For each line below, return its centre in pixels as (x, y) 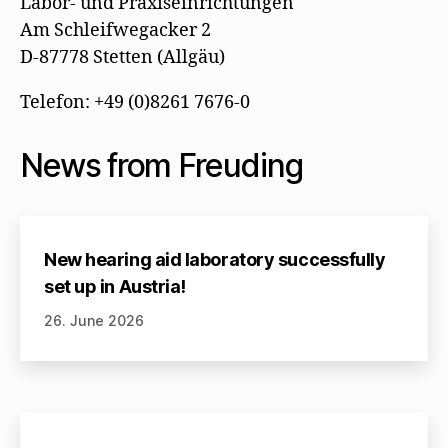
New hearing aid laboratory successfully (215, 259)
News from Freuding (162, 165)
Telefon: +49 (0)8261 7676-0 (135, 102)
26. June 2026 (94, 320)
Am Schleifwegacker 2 (115, 30)
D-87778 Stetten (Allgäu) (122, 57)
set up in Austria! (115, 286)
